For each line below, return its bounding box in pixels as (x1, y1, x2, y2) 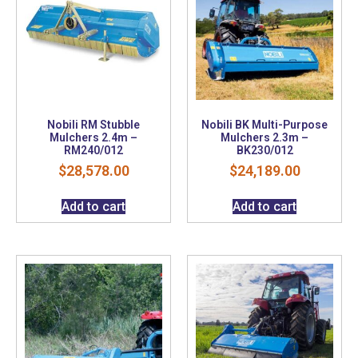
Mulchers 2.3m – (221, 131, 308, 145)
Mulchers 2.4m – (50, 131, 137, 145)
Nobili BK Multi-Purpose (201, 118, 328, 132)
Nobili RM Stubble (47, 118, 140, 132)
